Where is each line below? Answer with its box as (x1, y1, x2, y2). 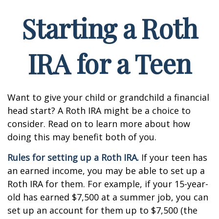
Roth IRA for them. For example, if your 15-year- (7, 178, 208, 190)
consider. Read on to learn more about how (7, 118, 190, 130)
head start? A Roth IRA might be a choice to (7, 105, 191, 116)
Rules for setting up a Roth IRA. (7, 152, 139, 163)
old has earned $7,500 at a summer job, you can (7, 191, 208, 203)
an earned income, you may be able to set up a (7, 165, 205, 176)
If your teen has (139, 152, 207, 163)
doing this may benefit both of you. (7, 131, 156, 143)
